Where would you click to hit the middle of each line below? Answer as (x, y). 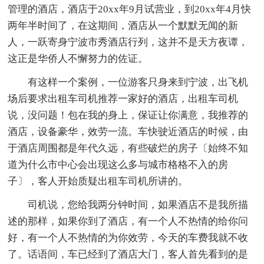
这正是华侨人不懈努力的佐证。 (78, 58)
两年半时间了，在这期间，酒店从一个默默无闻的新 (123, 25)
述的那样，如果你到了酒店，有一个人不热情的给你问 (128, 221)
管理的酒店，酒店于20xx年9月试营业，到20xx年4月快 (130, 9)
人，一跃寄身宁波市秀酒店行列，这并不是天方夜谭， (128, 42)
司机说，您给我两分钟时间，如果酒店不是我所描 (128, 204)
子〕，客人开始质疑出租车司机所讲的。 (98, 181)
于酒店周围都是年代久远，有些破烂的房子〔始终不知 (128, 148)
